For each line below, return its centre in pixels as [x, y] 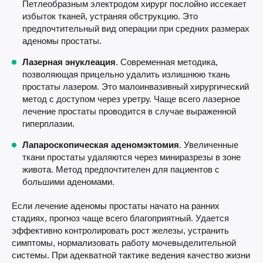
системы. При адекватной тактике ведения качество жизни [131, 255]
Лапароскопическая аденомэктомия [101, 145]
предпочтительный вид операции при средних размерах [136, 28]
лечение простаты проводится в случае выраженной [129, 111]
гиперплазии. [48, 124]
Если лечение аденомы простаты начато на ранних [116, 206]
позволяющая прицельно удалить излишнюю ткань [126, 74]
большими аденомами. [68, 182]
